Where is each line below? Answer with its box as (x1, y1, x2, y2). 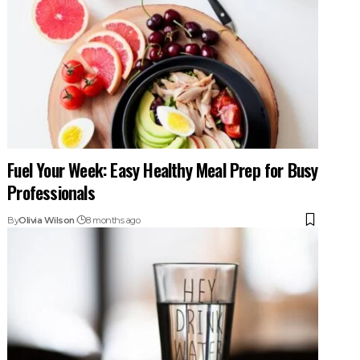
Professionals (7, 178, 95, 205)
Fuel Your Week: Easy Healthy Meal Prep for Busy (7, 156, 318, 182)
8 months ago (86, 214, 141, 226)
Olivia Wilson (18, 214, 75, 226)
